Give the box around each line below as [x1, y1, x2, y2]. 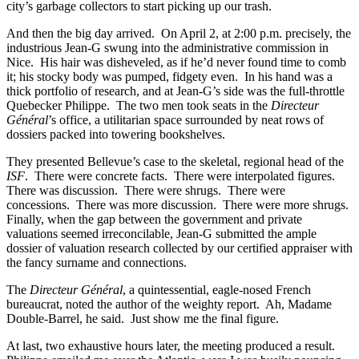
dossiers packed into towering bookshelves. [6, 127, 225, 141]
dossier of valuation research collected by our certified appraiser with [6, 240, 353, 255]
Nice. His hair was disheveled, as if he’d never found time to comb [6, 54, 346, 69]
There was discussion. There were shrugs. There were [6, 183, 285, 197]
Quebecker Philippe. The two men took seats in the [6, 98, 271, 112]
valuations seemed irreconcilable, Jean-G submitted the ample [6, 226, 317, 240]
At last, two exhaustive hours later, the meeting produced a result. [6, 338, 338, 353]
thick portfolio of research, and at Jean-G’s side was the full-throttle [6, 83, 345, 98]
